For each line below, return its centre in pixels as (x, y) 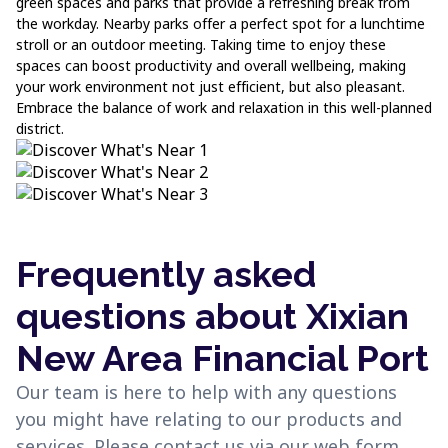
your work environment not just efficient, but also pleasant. (210, 86)
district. (40, 128)
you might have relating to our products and (209, 419)
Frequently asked (166, 274)
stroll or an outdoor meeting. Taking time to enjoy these (201, 44)
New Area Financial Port (222, 358)
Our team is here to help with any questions (206, 392)
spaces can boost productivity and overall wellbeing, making (211, 65)
